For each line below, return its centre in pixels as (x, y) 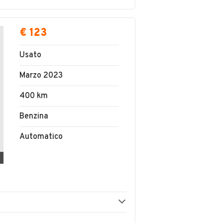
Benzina (34, 116)
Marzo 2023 (41, 75)
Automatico (41, 137)
